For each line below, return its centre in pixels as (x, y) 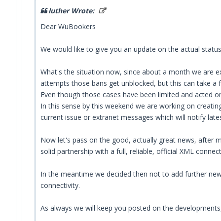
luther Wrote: (72, 10)
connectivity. (60, 185)
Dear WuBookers (68, 26)
